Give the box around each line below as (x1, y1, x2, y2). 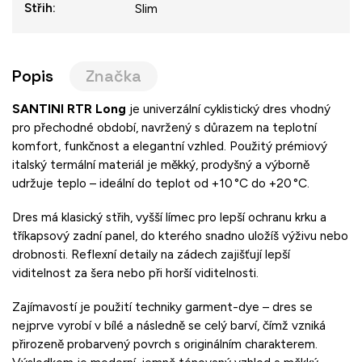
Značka (86, 65, 141, 86)
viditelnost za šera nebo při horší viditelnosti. (12, 264, 259, 280)
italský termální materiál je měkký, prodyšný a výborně (12, 156, 309, 172)
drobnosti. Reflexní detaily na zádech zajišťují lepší (12, 246, 290, 262)
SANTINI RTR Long (12, 100, 129, 116)
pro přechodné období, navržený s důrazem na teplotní (12, 119, 317, 135)
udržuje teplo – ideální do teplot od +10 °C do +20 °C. (12, 175, 309, 191)
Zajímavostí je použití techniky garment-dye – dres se (12, 298, 313, 314)
